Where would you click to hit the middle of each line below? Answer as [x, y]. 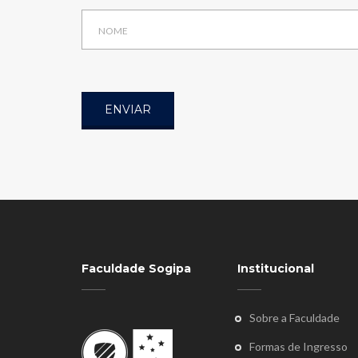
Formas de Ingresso [298, 347]
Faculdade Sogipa [136, 269]
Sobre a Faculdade [294, 318]
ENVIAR [128, 110]
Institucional [276, 269]
